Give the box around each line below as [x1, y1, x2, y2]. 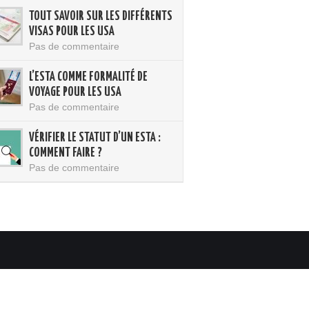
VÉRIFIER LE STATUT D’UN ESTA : [29, 132, 161, 144]
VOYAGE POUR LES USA [29, 86, 121, 99]
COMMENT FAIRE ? [29, 147, 102, 159]
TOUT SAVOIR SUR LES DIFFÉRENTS [29, 10, 172, 23]
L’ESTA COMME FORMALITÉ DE [29, 71, 148, 83]
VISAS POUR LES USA [29, 26, 114, 38]
